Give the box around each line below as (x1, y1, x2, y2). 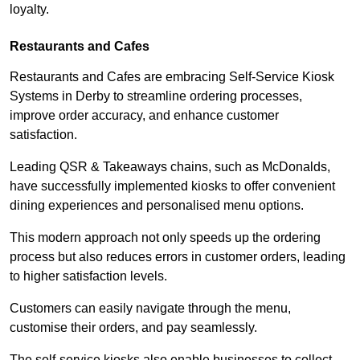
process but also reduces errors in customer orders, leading (10, 249, 346, 264)
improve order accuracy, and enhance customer (10, 108, 279, 122)
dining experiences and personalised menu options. (10, 198, 304, 212)
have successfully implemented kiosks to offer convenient (10, 178, 335, 193)
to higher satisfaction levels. (10, 268, 170, 283)
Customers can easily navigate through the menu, (10, 301, 291, 315)
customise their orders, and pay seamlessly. (10, 320, 260, 334)
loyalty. (10, 2, 49, 16)
